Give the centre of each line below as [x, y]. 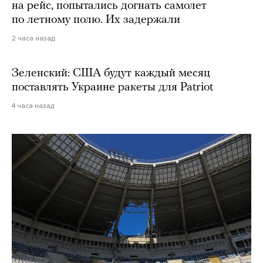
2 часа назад [33, 38]
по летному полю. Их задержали [96, 20]
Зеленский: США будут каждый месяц [111, 73]
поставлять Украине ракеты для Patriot [112, 87]
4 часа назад [33, 106]
